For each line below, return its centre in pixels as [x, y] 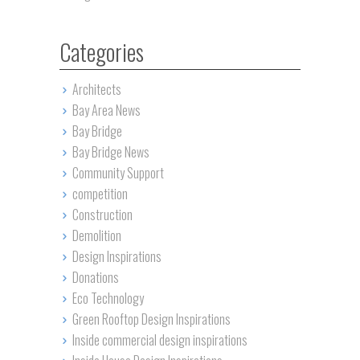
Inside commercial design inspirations [160, 340]
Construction [102, 215]
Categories [102, 52]
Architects [96, 89]
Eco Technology [108, 298]
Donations [95, 277]
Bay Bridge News [110, 152]
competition [100, 194]
